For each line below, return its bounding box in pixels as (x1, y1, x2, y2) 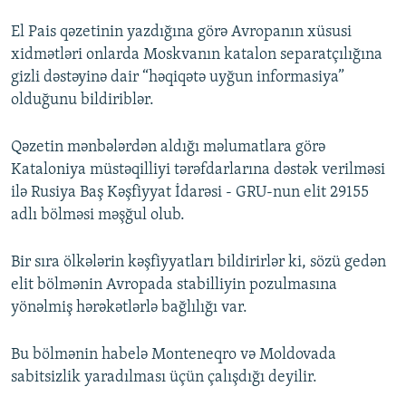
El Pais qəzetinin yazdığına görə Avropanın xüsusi (11, 24, 352, 42)
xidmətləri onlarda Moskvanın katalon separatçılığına (11, 46, 382, 64)
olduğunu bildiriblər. (11, 92, 154, 110)
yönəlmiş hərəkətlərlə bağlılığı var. (11, 299, 247, 317)
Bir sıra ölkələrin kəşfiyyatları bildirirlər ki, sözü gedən (11, 254, 386, 272)
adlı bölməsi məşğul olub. (11, 207, 185, 225)
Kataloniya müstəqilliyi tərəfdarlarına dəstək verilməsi (11, 161, 385, 179)
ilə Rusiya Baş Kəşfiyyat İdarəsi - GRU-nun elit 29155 (11, 184, 369, 202)
